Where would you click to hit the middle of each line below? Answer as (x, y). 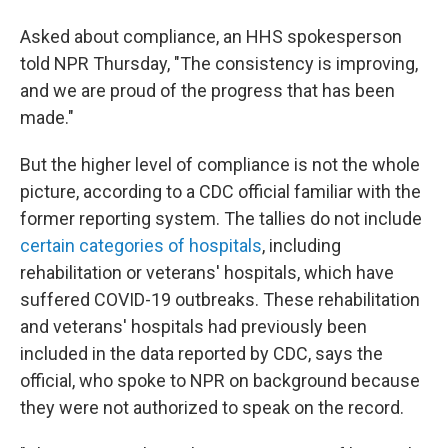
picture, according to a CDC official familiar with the (220, 191)
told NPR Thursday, (95, 63)
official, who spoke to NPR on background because (220, 380)
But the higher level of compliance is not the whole (220, 164)
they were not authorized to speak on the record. (212, 407)
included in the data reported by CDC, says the (201, 353)
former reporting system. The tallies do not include (221, 218)
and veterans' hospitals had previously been (193, 326)
